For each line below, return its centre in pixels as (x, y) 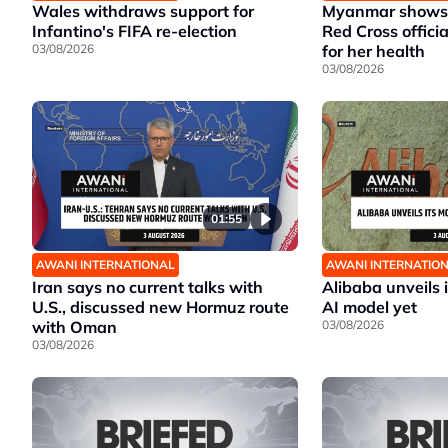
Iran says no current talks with (147, 286)
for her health (373, 51)
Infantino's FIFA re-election (134, 31)
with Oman (74, 326)
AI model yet (369, 306)
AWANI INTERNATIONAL (105, 264)
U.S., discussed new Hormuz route (160, 306)
